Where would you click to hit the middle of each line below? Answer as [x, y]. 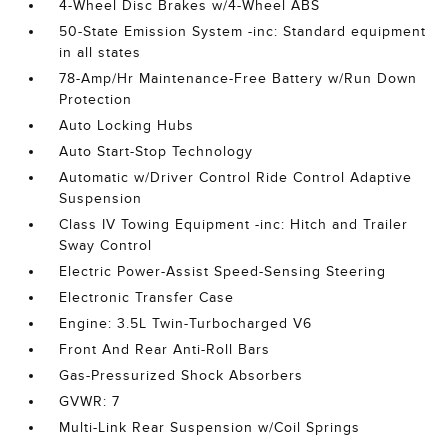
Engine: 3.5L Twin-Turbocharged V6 [186, 324]
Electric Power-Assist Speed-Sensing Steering [223, 272]
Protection [96, 100]
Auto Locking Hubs [127, 126]
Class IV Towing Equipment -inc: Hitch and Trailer [234, 225]
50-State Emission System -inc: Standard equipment [243, 32]
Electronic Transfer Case [147, 298]
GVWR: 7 [90, 402]
